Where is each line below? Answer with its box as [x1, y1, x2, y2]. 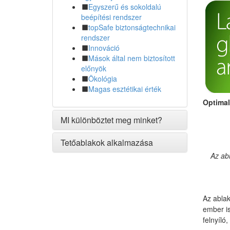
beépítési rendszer [81, 12, 142, 22]
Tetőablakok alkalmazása [61, 137, 153, 148]
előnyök [81, 63, 106, 73]
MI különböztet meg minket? [61, 114, 162, 126]
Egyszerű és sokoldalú [88, 2, 161, 12]
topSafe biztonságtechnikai [88, 22, 176, 32]
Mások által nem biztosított [88, 53, 175, 63]
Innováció [88, 43, 120, 53]
